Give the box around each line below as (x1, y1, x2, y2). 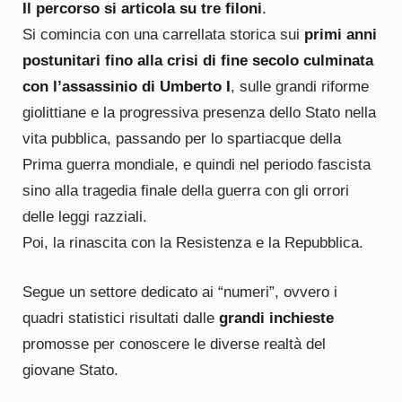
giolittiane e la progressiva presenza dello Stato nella (22, 103, 376, 121)
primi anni (303, 25, 377, 43)
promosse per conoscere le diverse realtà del (22, 335, 326, 353)
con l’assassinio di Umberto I (22, 77, 231, 95)
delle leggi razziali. (22, 207, 147, 225)
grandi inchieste (218, 309, 334, 327)
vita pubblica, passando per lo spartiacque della (22, 129, 341, 147)
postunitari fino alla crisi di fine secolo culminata (22, 51, 373, 69)
